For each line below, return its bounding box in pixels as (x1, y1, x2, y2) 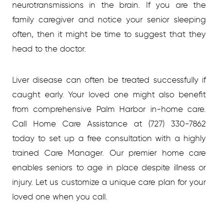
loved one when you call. (12, 191, 108, 201)
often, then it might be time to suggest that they (12, 29, 206, 39)
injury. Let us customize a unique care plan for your (12, 177, 206, 187)
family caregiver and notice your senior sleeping (12, 14, 206, 24)
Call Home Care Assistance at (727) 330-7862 (12, 118, 206, 128)
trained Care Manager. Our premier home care (12, 147, 206, 158)
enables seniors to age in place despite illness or (12, 162, 206, 172)
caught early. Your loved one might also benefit (12, 89, 206, 99)
